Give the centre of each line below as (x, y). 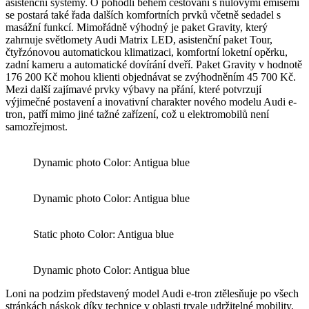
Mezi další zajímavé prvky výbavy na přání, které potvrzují (133, 89)
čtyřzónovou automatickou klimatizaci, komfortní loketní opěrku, (147, 52)
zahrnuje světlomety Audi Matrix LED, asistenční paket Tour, (139, 39)
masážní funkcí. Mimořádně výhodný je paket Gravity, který (137, 27)
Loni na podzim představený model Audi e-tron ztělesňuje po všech (152, 293)
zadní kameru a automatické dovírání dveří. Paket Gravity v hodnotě (154, 64)
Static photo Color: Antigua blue (103, 234)
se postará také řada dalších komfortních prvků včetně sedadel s (143, 14)
